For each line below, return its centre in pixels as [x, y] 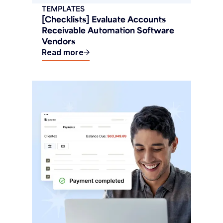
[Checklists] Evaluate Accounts [104, 19]
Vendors [58, 41]
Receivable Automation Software [108, 30]
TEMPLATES [63, 9]
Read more [63, 53]
